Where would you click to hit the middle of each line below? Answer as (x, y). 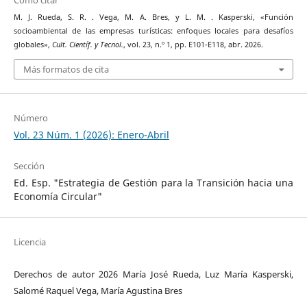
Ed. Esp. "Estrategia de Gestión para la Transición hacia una (153, 182)
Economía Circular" (58, 196)
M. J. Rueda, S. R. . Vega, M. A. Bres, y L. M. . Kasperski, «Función (153, 17)
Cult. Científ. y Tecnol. (87, 45)
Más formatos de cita (66, 69)
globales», (33, 45)
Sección (29, 165)
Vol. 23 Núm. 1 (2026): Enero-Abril (91, 134)
